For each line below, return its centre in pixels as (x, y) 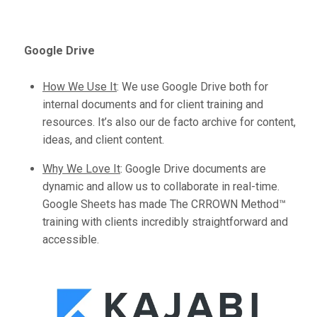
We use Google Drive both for (194, 87)
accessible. (71, 240)
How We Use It (80, 87)
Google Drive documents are (194, 169)
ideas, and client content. (105, 140)
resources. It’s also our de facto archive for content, (169, 122)
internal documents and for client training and (153, 105)
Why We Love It (81, 169)
